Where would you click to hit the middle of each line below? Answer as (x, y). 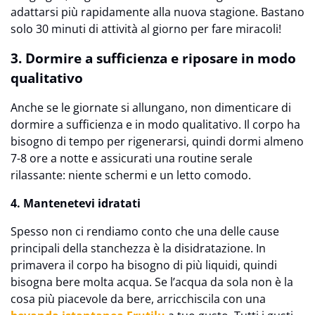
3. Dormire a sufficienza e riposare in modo (153, 58)
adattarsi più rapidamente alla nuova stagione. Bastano (157, 12)
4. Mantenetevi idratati (76, 204)
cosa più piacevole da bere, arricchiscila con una (138, 299)
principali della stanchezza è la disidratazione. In (138, 249)
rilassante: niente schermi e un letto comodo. (131, 175)
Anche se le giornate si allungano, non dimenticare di (151, 108)
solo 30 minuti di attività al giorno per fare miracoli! (146, 29)
